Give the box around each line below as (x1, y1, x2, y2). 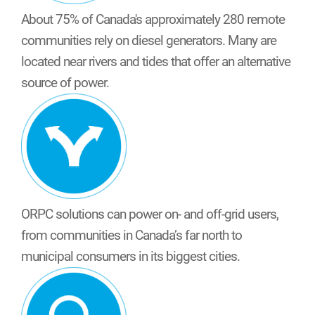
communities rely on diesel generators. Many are (21, 32, 276, 49)
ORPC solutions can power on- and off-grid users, (21, 206, 278, 222)
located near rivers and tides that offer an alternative (21, 53, 290, 70)
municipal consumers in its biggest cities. (21, 248, 240, 264)
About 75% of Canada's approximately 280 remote (21, 11, 285, 27)
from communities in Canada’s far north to (21, 227, 242, 243)
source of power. (21, 75, 109, 91)
